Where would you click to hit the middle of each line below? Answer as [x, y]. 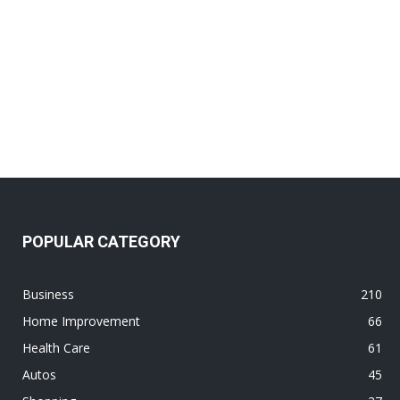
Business [49, 295]
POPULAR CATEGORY [102, 242]
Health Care [57, 348]
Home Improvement [82, 321]
